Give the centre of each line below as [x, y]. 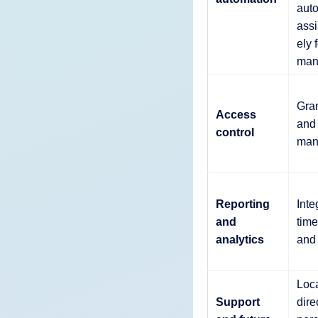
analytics [240, 239]
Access [236, 114]
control [235, 132]
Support [237, 302]
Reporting [242, 204]
